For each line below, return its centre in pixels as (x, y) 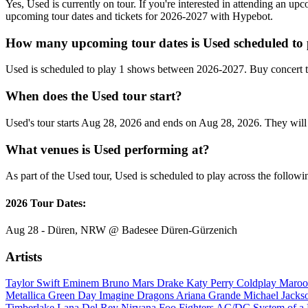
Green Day (74, 296)
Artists (24, 256)
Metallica (27, 296)
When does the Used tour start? (94, 96)
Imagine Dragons (137, 296)
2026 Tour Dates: (46, 203)
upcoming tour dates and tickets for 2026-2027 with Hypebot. (139, 16)
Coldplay (258, 283)
